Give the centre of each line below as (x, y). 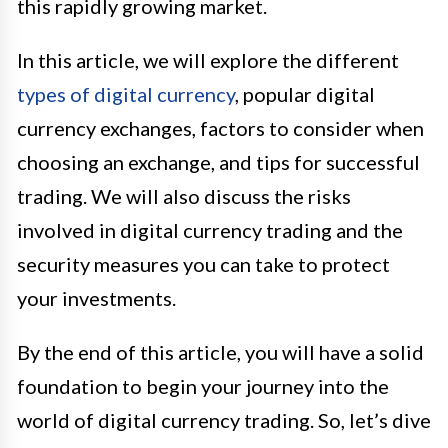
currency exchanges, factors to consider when (220, 128)
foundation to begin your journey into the (203, 386)
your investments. (96, 298)
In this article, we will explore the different (208, 60)
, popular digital (305, 94)
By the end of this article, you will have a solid (220, 352)
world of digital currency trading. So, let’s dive (224, 420)
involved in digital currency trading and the (210, 230)
